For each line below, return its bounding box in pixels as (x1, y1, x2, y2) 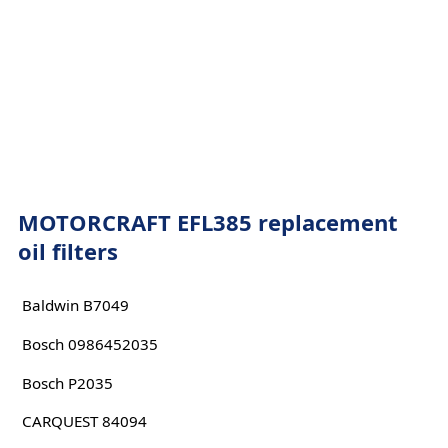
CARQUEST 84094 (21, 411, 147, 432)
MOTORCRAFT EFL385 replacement (17, 207, 398, 237)
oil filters (17, 236, 118, 266)
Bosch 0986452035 (21, 333, 158, 354)
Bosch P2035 (21, 372, 113, 393)
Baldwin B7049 (21, 295, 129, 316)
